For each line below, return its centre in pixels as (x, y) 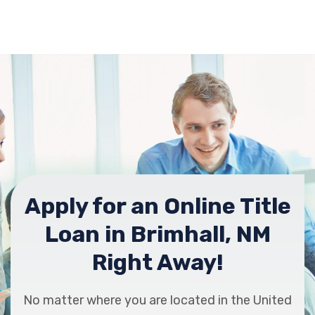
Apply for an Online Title (157, 206)
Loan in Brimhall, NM (157, 234)
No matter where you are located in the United (157, 300)
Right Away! (157, 262)
